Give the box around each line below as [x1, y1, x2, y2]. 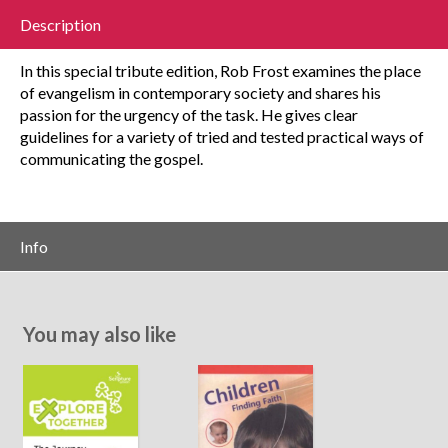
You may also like [22, 322, 176, 346]
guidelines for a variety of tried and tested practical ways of [20, 127, 424, 146]
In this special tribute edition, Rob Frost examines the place [20, 61, 421, 80]
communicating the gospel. [20, 149, 203, 168]
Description [20, 15, 101, 34]
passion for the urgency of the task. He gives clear [20, 105, 358, 124]
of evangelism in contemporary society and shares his [20, 83, 381, 102]
